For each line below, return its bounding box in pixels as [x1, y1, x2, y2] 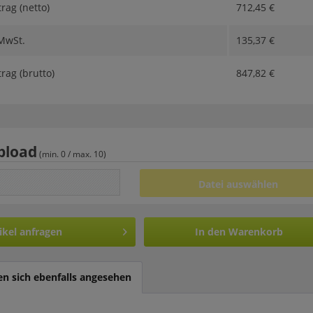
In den [195, 225, 226, 239]
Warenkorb [228, 225, 284, 239]
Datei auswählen [198, 177, 279, 191]
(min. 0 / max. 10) [37, 148, 106, 161]
